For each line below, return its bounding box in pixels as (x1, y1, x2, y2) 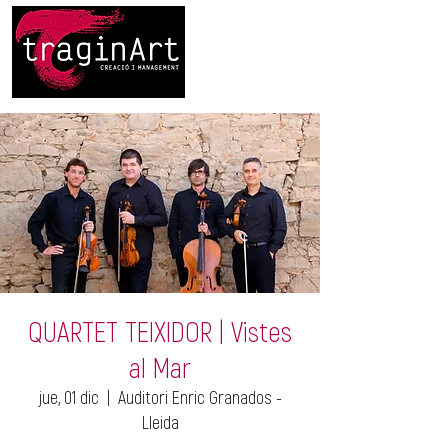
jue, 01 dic (38, 386, 99, 408)
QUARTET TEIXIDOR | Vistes (28, 314, 292, 348)
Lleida (141, 411, 179, 433)
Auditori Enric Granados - (117, 386, 282, 408)
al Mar (129, 350, 191, 384)
